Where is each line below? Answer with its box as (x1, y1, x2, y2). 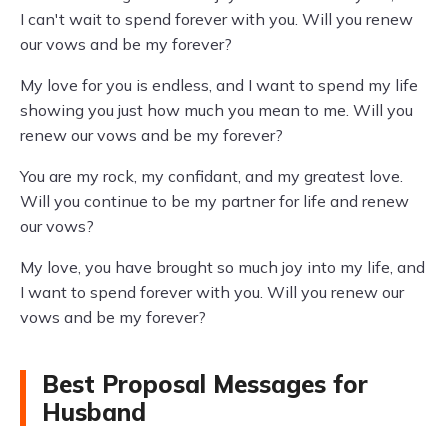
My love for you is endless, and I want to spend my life (20, 75, 418, 95)
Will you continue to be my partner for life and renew (20, 191, 409, 211)
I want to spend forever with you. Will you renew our (20, 282, 404, 302)
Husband (42, 397, 146, 427)
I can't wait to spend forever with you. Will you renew (20, 9, 413, 29)
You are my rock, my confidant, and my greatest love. (20, 166, 403, 186)
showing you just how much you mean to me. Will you (20, 100, 413, 120)
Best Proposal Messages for (42, 369, 368, 399)
